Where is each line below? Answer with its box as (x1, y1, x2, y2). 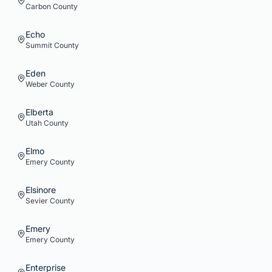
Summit (25, 41, 52, 50)
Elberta (25, 107, 53, 117)
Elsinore (25, 185, 56, 195)
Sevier (25, 196, 48, 205)
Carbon (25, 2, 51, 11)
